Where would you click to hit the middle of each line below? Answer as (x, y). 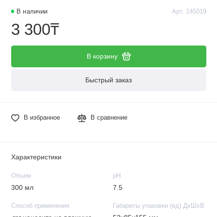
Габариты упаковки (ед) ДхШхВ (158, 206)
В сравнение (109, 118)
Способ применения (40, 206)
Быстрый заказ (108, 80)
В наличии (32, 12)
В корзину (102, 56)
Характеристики (36, 157)
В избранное (42, 118)
